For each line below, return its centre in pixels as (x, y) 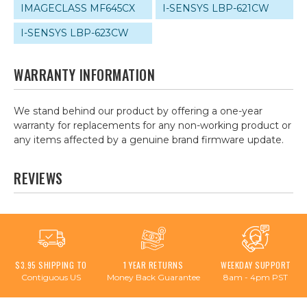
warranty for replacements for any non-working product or (152, 125)
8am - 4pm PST (256, 277)
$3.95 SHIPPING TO (51, 265)
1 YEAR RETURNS (153, 265)
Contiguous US (51, 277)
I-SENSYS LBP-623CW (75, 33)
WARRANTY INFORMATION (84, 75)
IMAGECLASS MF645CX (78, 8)
